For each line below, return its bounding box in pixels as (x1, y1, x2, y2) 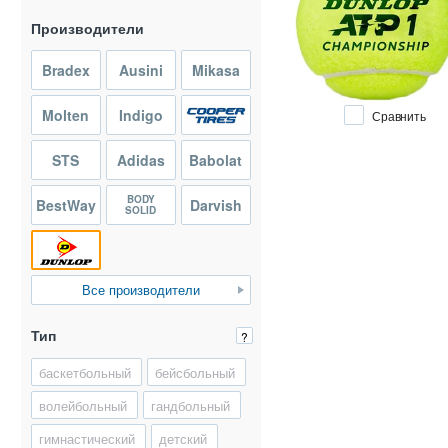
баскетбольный (39, 362, 131, 382)
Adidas (116, 150, 165, 170)
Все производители (82, 280, 200, 299)
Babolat (189, 150, 243, 170)
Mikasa (191, 60, 240, 80)
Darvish (189, 195, 242, 215)
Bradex (41, 60, 90, 80)
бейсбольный (155, 362, 235, 382)
